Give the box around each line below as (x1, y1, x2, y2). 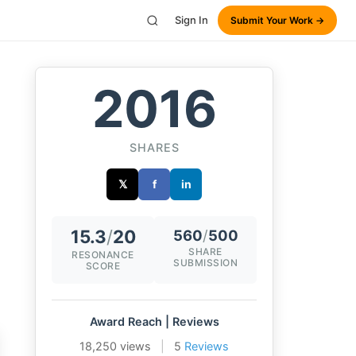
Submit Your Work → (230, 14, 324, 26)
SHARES (129, 141, 180, 154)
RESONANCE (72, 249, 134, 261)
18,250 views (79, 339, 151, 353)
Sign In (175, 14, 208, 26)
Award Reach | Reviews (89, 315, 219, 328)
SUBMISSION (173, 257, 238, 269)
